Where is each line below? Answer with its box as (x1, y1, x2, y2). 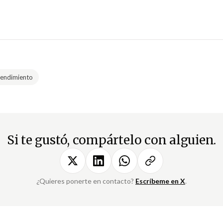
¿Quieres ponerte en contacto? (36, 177, 135, 186)
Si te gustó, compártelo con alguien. (6, 132, 217, 148)
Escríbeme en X (135, 177, 185, 186)
